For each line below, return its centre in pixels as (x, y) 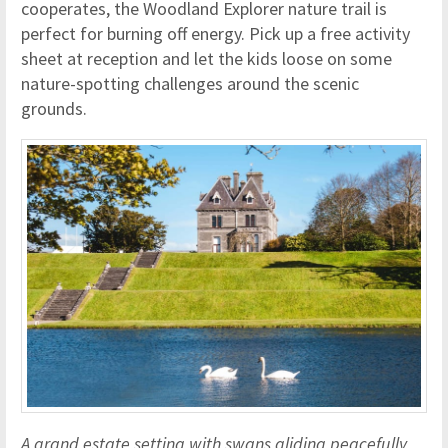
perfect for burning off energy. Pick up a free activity (215, 33)
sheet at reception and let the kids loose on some (206, 58)
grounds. (54, 108)
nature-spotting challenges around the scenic (190, 83)
